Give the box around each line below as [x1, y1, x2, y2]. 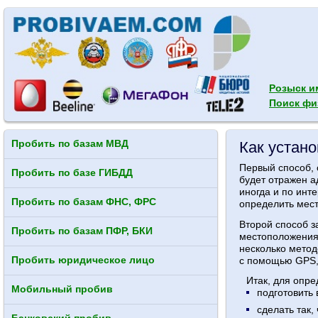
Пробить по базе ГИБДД [11, 167, 133, 179]
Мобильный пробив [11, 283, 113, 295]
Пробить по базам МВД [11, 138, 128, 150]
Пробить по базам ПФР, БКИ [11, 225, 153, 237]
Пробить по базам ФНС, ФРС [11, 196, 156, 208]
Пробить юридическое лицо [11, 254, 155, 266]
